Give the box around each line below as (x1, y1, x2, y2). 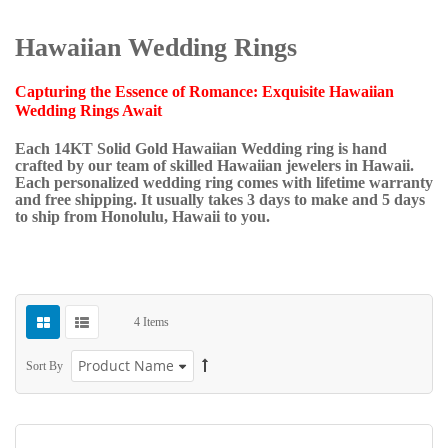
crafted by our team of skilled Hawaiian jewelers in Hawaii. (15, 157, 414, 174)
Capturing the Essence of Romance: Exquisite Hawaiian (15, 83, 394, 100)
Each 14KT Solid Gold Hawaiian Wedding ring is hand (15, 140, 387, 157)
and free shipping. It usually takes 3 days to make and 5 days (15, 191, 425, 208)
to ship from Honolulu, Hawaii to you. (15, 208, 270, 225)
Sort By (26, 359, 63, 373)
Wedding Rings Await (15, 102, 162, 119)
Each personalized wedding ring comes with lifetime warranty (15, 174, 433, 191)
